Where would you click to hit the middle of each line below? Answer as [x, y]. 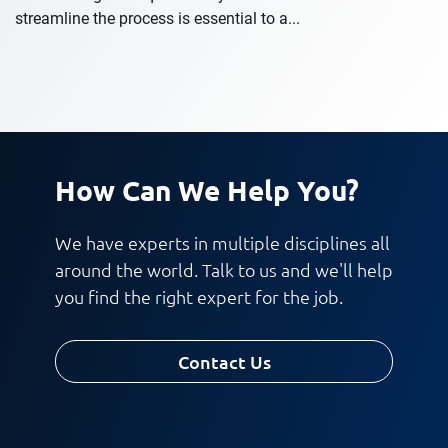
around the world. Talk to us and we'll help [224, 270]
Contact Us [224, 362]
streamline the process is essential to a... [157, 19]
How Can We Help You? [207, 190]
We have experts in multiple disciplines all [222, 243]
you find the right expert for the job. [199, 297]
